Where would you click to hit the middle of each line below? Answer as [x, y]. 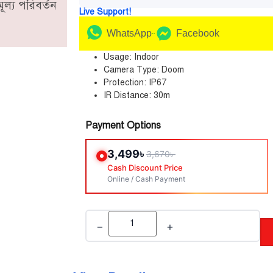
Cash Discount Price [145, 168]
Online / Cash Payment [146, 179]
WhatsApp [129, 33]
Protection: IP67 [135, 83]
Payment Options [123, 126]
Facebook [198, 33]
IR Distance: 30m [137, 95]
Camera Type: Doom [144, 70]
